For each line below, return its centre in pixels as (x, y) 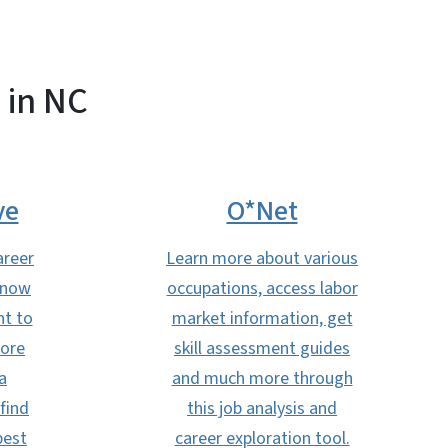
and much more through (262, 378)
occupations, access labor (262, 288)
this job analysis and (262, 408)
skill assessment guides (262, 348)
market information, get (262, 318)
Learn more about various (262, 258)
